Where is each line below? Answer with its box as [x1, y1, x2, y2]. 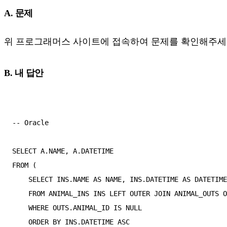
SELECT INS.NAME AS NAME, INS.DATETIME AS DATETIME [12, 175, 28, 183]
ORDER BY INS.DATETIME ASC [12, 217, 28, 226]
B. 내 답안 [4, 68, 44, 79]
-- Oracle [12, 118, 49, 127]
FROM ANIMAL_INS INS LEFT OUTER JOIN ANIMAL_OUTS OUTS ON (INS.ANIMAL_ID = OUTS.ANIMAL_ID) [12, 189, 28, 198]
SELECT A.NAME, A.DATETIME [12, 146, 113, 155]
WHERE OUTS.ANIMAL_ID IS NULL [12, 203, 28, 212]
